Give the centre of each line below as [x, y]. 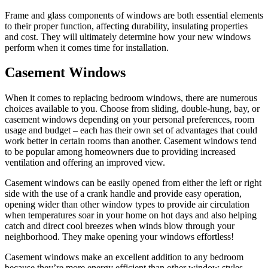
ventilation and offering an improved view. [85, 163]
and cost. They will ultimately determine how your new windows [128, 36]
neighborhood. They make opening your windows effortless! [119, 237]
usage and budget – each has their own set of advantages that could [131, 130]
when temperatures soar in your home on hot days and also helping [131, 215]
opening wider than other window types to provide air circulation [127, 205]
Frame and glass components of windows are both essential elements [134, 15]
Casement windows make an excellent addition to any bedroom [124, 257]
